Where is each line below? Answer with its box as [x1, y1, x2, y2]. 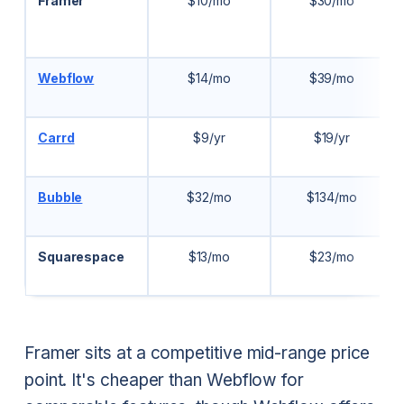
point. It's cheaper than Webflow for [23, 369, 304, 390]
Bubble [37, 188, 83, 205]
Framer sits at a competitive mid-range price [23, 342, 371, 363]
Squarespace [37, 248, 124, 264]
